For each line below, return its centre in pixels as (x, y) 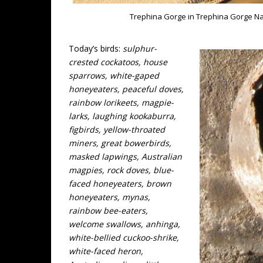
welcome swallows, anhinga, (124, 224)
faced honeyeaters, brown (120, 184)
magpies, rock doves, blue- (121, 170)
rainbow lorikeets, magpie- (121, 103)
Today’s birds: (96, 49)
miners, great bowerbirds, (120, 143)
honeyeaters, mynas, (109, 197)
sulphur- (140, 49)
